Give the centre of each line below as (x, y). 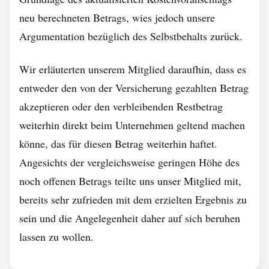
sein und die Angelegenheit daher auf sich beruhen (130, 218)
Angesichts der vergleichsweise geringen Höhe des (129, 162)
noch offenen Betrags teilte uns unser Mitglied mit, (130, 181)
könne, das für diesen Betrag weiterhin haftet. (118, 144)
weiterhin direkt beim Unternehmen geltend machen (132, 125)
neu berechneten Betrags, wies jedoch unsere (117, 17)
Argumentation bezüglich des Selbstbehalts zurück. (131, 36)
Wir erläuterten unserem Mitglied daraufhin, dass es (133, 69)
